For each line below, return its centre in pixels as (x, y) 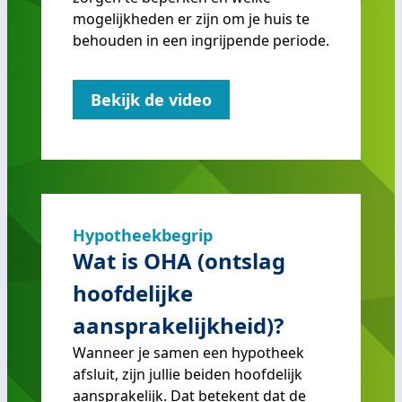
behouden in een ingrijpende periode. (201, 41)
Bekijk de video (151, 100)
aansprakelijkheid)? (178, 325)
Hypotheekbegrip (143, 235)
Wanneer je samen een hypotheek (188, 353)
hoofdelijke (133, 293)
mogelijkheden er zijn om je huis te (191, 19)
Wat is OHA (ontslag (179, 261)
